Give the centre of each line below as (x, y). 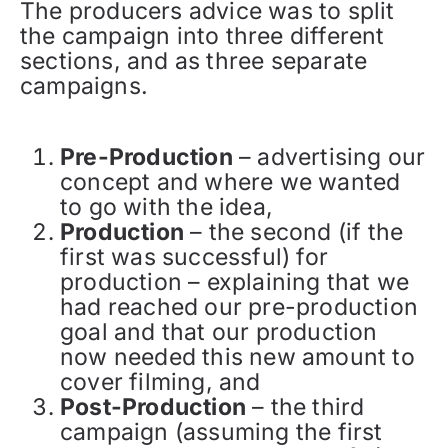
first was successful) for (194, 256)
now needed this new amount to (237, 356)
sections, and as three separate (194, 60)
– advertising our (329, 156)
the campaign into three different (202, 35)
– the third (305, 406)
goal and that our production (219, 331)
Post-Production (153, 406)
